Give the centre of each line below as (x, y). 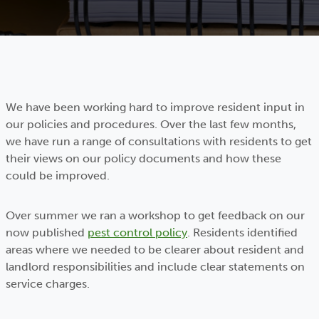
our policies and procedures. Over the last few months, (151, 124)
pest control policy (137, 232)
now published (47, 232)
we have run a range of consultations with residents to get (159, 141)
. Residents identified (242, 232)
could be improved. (58, 176)
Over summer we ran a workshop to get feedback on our (155, 215)
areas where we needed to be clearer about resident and (155, 250)
